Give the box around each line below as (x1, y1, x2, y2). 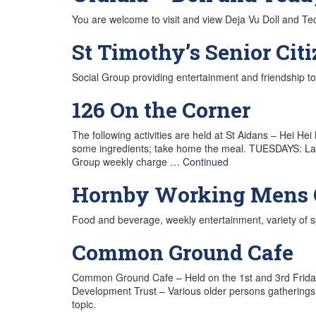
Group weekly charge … (72, 154, 183, 169)
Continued (183, 154, 229, 169)
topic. (72, 296, 96, 311)
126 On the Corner (72, 95, 250, 123)
